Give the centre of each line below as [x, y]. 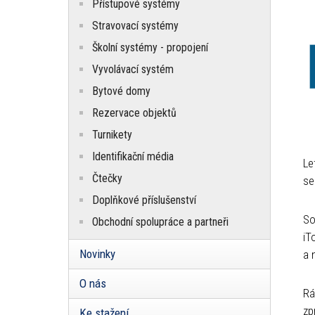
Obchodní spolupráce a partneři [160, 222]
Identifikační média [133, 157]
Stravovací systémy [135, 26]
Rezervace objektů [134, 113]
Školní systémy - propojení [150, 48]
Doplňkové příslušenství [144, 200]
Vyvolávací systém [133, 70]
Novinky [97, 254]
